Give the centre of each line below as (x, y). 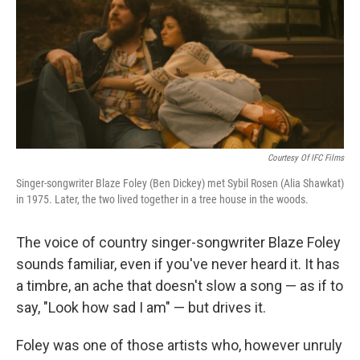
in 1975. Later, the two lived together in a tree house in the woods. (162, 200)
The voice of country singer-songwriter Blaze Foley (178, 243)
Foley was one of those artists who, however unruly (179, 346)
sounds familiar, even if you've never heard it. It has (178, 264)
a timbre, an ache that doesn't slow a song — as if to (180, 286)
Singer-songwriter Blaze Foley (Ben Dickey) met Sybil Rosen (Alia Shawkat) (180, 184)
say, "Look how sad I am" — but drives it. (141, 308)
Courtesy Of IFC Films (306, 158)
